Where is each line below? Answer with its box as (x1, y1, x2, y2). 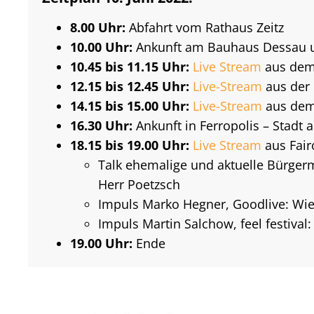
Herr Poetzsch (98, 175, 181, 193)
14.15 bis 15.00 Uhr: (70, 97, 190, 114)
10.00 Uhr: (70, 38, 133, 55)
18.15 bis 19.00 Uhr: (70, 136, 190, 153)
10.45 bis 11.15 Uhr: (70, 57, 190, 75)
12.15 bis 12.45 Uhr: (70, 77, 190, 95)
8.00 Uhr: (70, 18, 126, 36)
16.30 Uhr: (70, 116, 133, 134)
